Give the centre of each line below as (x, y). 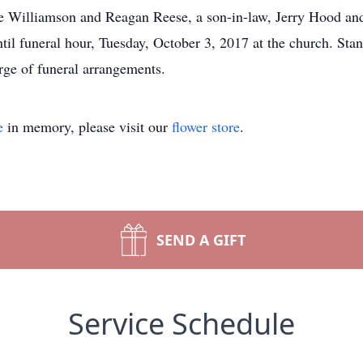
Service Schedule (181, 324)
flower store (206, 126)
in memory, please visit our (88, 126)
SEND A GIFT (201, 240)
